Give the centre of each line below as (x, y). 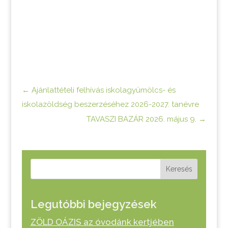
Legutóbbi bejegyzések (93, 204)
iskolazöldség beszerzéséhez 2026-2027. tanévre (110, 104)
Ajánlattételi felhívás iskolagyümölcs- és (103, 90)
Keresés (179, 169)
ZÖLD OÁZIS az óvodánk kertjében (102, 222)
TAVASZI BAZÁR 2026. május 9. (142, 119)
